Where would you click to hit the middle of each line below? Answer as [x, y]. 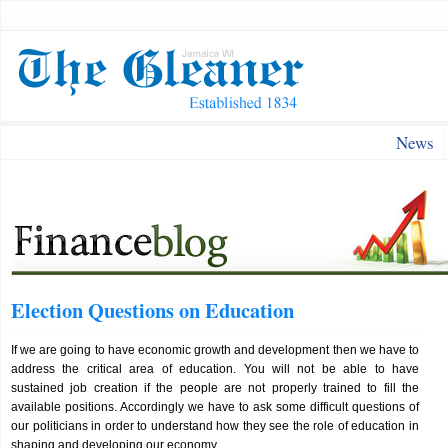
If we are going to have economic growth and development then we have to [215, 350]
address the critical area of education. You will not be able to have [215, 369]
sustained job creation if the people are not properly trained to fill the [215, 388]
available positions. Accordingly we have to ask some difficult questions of [215, 407]
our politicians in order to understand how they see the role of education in [215, 426]
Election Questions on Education [152, 310]
